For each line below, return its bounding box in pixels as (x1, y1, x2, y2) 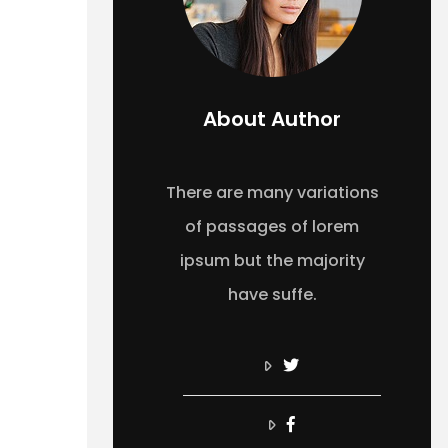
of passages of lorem (185, 214, 359, 238)
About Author (203, 104, 341, 133)
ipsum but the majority (179, 248, 365, 272)
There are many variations (165, 180, 379, 204)
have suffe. (227, 282, 317, 306)
